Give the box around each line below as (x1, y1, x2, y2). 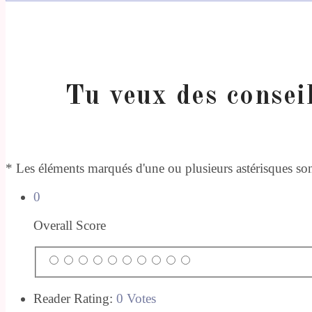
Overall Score (33, 218, 106, 233)
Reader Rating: (33, 290, 116, 306)
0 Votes (116, 290, 156, 306)
